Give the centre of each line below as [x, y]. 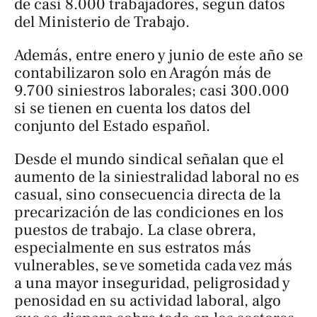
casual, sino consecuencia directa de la [148, 195]
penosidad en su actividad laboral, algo [148, 301]
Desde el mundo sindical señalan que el [149, 160]
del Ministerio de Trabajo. [102, 22]
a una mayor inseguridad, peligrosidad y [152, 283]
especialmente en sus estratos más [133, 248]
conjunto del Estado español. [112, 126]
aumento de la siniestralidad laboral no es [157, 177]
